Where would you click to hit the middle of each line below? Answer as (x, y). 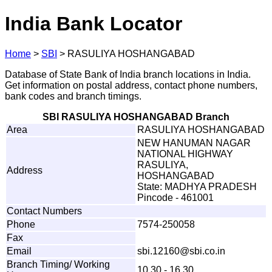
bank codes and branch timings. (73, 96)
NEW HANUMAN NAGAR (194, 143)
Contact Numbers (44, 211)
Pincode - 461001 (175, 197)
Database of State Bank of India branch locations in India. (128, 74)
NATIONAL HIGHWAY (185, 154)
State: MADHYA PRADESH (197, 186)
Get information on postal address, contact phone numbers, (131, 85)
